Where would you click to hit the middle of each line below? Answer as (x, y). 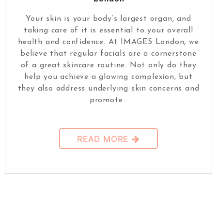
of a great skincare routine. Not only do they (108, 65)
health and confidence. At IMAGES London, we (108, 42)
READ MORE (103, 139)
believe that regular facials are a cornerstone (108, 54)
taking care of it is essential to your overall (108, 30)
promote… (108, 100)
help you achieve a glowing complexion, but (108, 77)
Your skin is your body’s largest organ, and (108, 19)
